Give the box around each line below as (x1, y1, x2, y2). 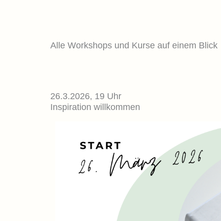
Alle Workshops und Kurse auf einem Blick (50, 40, 218, 50)
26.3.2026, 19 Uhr (50, 91, 121, 101)
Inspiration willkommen (50, 102, 140, 112)
